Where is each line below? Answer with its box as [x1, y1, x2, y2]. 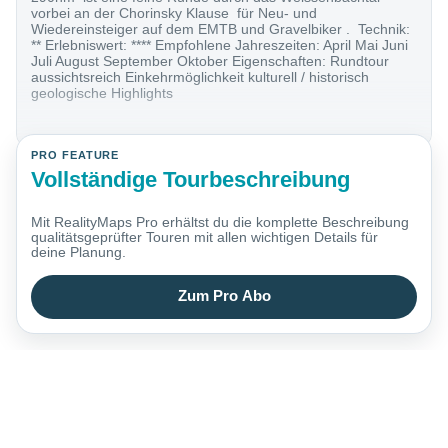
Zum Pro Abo [177, 288, 271, 305]
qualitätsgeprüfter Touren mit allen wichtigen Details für [31, 229, 379, 246]
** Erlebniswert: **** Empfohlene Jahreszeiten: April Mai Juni [31, 37, 409, 54]
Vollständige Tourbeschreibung [31, 166, 351, 192]
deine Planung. [31, 244, 127, 261]
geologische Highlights [31, 85, 174, 102]
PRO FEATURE [31, 149, 120, 162]
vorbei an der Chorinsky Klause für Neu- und [31, 5, 318, 22]
